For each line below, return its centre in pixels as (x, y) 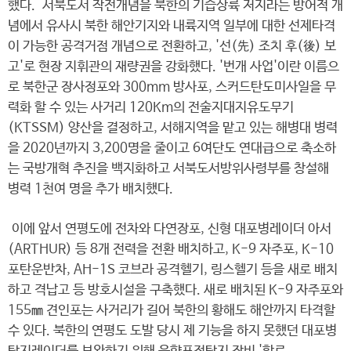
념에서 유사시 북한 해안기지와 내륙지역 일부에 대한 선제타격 (172, 26)
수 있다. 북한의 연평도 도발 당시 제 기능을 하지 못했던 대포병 (172, 331)
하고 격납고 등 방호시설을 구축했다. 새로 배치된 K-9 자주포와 (175, 290)
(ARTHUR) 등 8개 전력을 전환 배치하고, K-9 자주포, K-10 (171, 250)
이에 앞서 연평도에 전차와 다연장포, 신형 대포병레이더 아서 (170, 229)
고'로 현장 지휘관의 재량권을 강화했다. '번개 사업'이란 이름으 (174, 67)
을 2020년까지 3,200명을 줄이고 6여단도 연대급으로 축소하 (172, 148)
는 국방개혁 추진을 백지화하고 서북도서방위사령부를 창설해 (168, 169)
